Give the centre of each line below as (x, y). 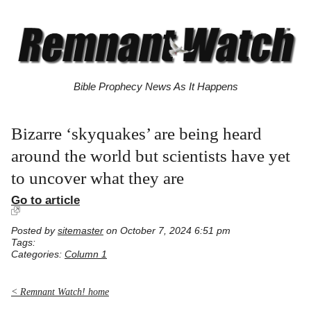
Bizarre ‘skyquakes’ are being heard (136, 134)
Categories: (38, 255)
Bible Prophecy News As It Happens (155, 87)
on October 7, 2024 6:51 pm (167, 231)
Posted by (34, 231)
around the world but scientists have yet (151, 156)
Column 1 (86, 255)
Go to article (45, 200)
